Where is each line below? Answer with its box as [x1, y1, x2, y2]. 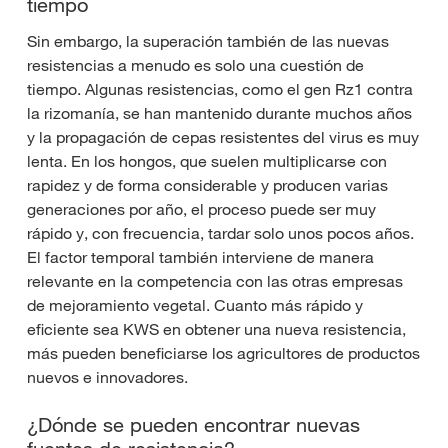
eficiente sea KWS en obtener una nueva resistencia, [27, 319, 406, 340]
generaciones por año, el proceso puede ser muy [27, 199, 376, 220]
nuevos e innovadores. [27, 367, 188, 388]
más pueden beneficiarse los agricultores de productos [27, 343, 420, 364]
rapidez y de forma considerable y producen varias [27, 175, 388, 196]
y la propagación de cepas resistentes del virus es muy [27, 127, 419, 148]
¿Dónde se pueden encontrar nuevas [27, 413, 360, 438]
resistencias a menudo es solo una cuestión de [27, 55, 364, 76]
